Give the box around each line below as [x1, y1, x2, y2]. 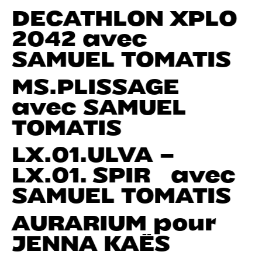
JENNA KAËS [12, 226, 171, 255]
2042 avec [12, 21, 148, 50]
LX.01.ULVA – [12, 137, 175, 166]
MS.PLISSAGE [12, 68, 180, 98]
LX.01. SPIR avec [12, 157, 236, 187]
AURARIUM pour [12, 205, 216, 235]
